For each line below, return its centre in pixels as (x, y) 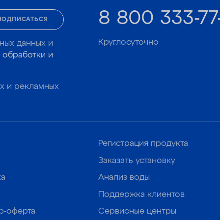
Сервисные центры (137, 212)
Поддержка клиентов (142, 194)
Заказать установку (137, 161)
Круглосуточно (129, 43)
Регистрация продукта (143, 144)
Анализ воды (124, 178)
